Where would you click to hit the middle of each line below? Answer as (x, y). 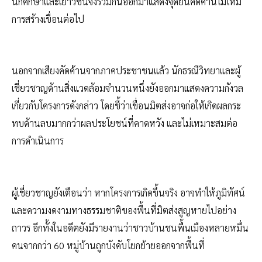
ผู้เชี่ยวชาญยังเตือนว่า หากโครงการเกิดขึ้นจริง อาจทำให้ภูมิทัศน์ (128, 192)
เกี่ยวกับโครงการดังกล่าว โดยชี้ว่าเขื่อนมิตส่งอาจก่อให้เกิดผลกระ (126, 106)
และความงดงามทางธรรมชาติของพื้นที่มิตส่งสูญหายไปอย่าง (124, 210)
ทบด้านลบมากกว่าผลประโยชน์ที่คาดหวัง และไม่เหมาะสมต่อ (125, 123)
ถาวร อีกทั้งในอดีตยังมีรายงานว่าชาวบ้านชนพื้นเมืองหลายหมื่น (130, 227)
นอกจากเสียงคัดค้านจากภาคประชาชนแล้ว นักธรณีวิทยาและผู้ (126, 71)
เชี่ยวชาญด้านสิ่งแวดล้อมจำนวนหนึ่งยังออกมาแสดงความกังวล (127, 88)
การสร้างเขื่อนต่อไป (48, 19)
